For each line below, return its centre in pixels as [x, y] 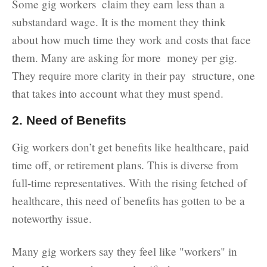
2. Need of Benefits [69, 120]
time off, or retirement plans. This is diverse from [125, 164]
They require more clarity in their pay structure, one [133, 75]
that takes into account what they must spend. [118, 93]
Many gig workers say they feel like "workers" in [125, 251]
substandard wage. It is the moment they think [122, 21]
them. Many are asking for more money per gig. [125, 57]
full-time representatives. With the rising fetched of [129, 182]
